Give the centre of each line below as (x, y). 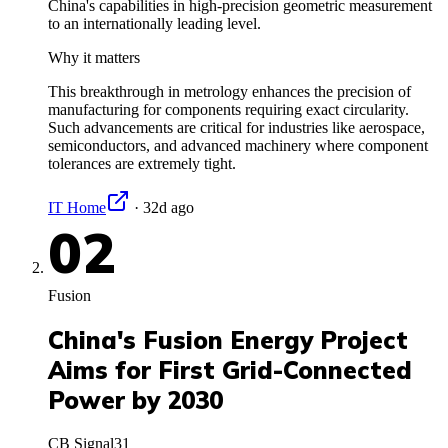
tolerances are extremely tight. (142, 163)
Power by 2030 (135, 399)
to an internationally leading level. (154, 23)
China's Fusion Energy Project (228, 339)
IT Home (77, 207)
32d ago (168, 207)
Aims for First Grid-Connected (230, 369)
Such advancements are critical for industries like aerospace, (236, 127)
